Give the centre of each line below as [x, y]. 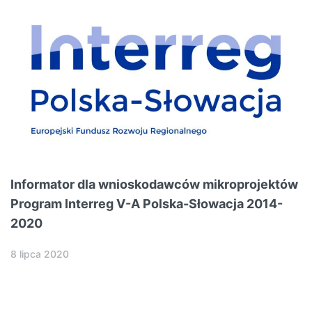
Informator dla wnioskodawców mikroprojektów [154, 185]
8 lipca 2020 [40, 254]
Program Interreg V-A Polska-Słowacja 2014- [147, 204]
